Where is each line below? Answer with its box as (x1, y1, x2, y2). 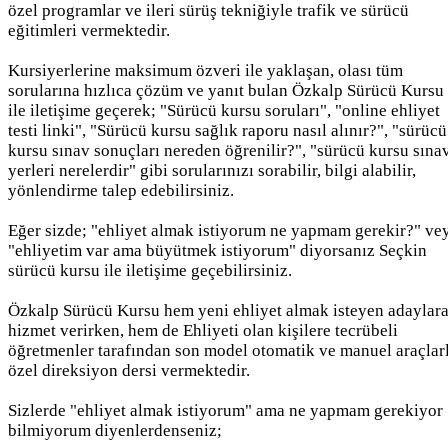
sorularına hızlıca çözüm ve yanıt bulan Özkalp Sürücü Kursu (8, 80, 444, 100)
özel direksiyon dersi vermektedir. (8, 360, 250, 380)
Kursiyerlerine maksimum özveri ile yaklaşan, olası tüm (8, 60, 403, 80)
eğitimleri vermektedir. (8, 20, 170, 40)
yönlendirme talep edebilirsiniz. (8, 180, 234, 200)
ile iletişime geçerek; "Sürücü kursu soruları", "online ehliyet (8, 100, 440, 120)
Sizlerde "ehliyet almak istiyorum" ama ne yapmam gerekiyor (8, 400, 443, 420)
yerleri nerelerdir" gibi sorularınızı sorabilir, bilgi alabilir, (8, 160, 416, 180)
